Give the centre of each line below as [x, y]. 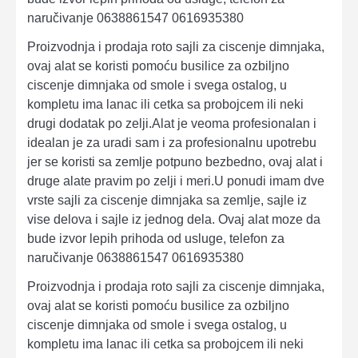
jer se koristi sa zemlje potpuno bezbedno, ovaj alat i [175, 161]
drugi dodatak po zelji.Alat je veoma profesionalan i [172, 123]
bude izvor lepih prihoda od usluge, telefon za [156, 238]
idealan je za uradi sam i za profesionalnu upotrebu [172, 142]
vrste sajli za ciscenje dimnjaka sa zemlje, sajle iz [167, 200]
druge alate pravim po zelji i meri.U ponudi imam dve [176, 181]
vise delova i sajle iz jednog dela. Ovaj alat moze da [174, 219]
